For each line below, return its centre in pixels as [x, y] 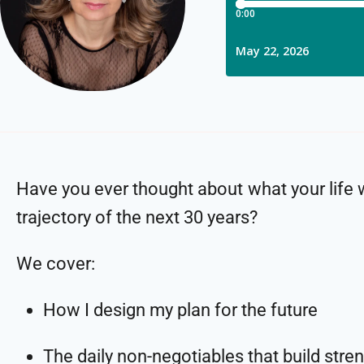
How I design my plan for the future [180, 310]
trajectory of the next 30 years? [137, 217]
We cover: [56, 263]
